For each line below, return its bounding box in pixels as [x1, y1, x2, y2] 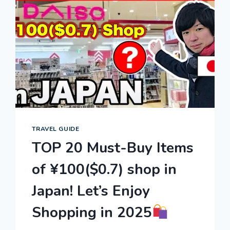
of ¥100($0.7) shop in [32, 160, 177, 180]
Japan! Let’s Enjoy [32, 181, 150, 201]
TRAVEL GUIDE [32, 125, 80, 133]
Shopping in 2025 [32, 203, 152, 223]
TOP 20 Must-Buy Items [32, 138, 194, 158]
